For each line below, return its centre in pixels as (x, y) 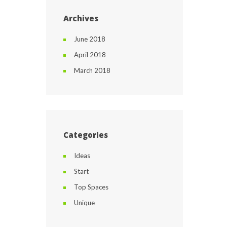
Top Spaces (91, 187)
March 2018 (92, 70)
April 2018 (90, 55)
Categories (86, 135)
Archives (81, 18)
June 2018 (90, 39)
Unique (84, 203)
